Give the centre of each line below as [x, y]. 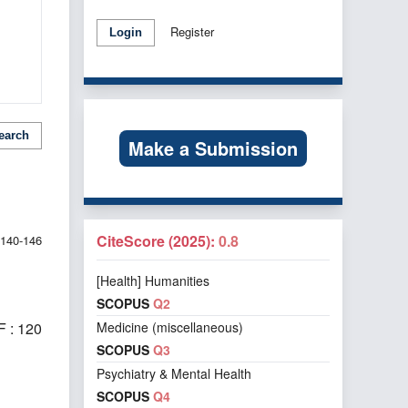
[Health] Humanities [153, 280]
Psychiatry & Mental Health [174, 373]
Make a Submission [213, 148]
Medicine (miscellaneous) [170, 326]
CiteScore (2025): [158, 241]
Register [192, 32]
